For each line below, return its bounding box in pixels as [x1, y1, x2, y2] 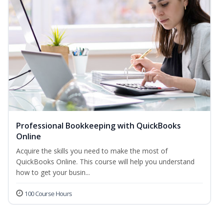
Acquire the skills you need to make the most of [16, 146, 168, 156]
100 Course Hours [24, 189, 72, 198]
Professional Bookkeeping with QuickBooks [16, 120, 181, 131]
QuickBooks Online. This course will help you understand [16, 157, 195, 167]
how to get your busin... [16, 168, 90, 177]
